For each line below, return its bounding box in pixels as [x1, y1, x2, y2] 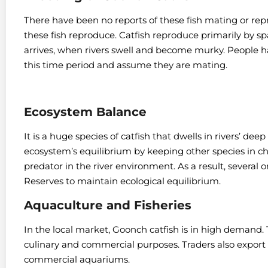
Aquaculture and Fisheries [24, 197, 191, 212]
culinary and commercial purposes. [24, 238, 182, 250]
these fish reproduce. [24, 29, 119, 41]
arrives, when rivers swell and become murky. [24, 44, 227, 56]
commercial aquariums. [24, 253, 130, 265]
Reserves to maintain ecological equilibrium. [24, 175, 221, 187]
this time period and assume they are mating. [24, 59, 227, 71]
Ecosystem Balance [24, 104, 147, 119]
